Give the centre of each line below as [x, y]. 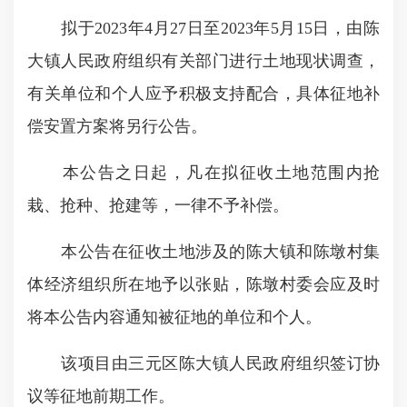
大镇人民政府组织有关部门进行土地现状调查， [203, 61]
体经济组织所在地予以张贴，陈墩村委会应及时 [203, 284]
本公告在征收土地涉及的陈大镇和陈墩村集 [203, 252]
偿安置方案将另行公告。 [117, 126]
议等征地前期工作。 [101, 396]
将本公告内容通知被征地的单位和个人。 [174, 317]
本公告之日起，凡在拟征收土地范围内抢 [203, 173]
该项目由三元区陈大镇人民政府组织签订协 [203, 363]
